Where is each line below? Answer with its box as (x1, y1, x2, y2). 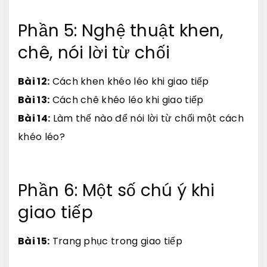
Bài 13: (18, 92, 50, 107)
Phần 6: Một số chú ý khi (18, 178, 215, 202)
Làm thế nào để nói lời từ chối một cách (50, 111, 244, 125)
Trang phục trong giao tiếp (49, 234, 182, 248)
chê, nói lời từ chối (18, 41, 170, 64)
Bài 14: (18, 111, 51, 125)
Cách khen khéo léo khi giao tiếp (49, 74, 209, 88)
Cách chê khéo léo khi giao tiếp (49, 92, 204, 107)
